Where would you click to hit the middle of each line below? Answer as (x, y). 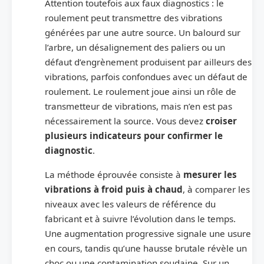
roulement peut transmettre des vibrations (133, 17)
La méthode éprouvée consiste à (114, 174)
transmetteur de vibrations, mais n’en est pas (138, 106)
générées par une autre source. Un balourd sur (143, 32)
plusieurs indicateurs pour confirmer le (134, 135)
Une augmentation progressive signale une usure (148, 233)
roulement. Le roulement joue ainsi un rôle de (141, 91)
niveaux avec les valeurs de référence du (130, 204)
